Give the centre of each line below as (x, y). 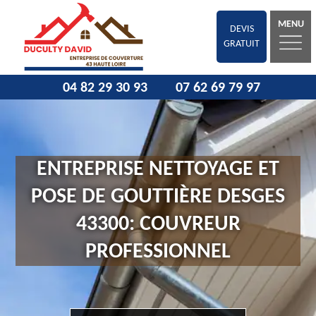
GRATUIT (242, 44)
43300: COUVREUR (158, 225)
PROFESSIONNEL (158, 253)
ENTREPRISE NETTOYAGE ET (158, 170)
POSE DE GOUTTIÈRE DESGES (158, 197)
